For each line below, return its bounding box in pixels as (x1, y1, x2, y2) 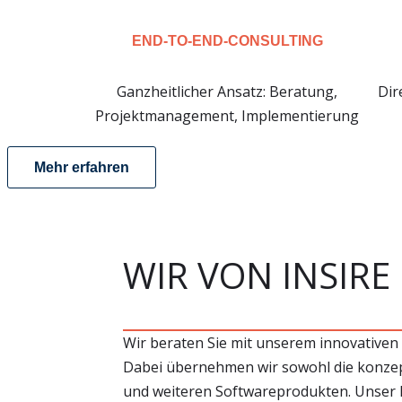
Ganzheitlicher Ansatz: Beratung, (117, 82, 338, 101)
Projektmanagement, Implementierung (95, 106, 360, 126)
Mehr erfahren (33, 160, 129, 175)
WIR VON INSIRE (123, 250, 390, 300)
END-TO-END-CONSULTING (131, 33, 323, 48)
